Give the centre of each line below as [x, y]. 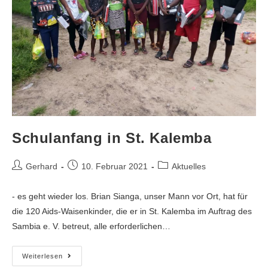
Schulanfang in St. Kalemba [112, 138]
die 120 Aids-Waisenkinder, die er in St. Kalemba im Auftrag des [132, 211]
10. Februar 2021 [115, 166]
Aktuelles [189, 166]
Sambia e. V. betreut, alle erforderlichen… [91, 226]
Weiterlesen [42, 256]
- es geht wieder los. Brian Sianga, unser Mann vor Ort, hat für [130, 196]
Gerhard [42, 166]
